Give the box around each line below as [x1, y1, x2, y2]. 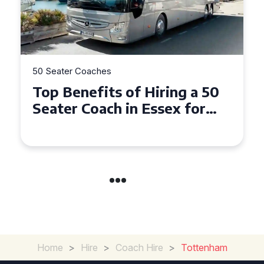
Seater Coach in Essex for [32, 99, 206, 117]
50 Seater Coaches [32, 65, 111, 77]
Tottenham [180, 242, 227, 253]
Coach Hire [115, 242, 163, 253]
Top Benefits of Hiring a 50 [32, 82, 219, 100]
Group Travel [32, 115, 120, 133]
